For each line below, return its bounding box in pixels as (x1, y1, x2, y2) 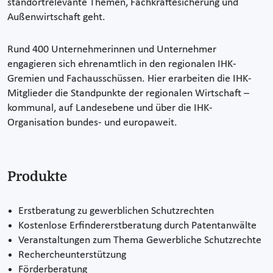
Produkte (7, 169, 67, 185)
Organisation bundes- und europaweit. (7, 117, 177, 129)
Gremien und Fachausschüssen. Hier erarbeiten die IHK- (7, 73, 252, 85)
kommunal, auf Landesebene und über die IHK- (7, 102, 213, 115)
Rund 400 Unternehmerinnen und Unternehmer (7, 44, 216, 56)
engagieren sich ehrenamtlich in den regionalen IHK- (7, 58, 236, 71)
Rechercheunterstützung (18, 249, 126, 261)
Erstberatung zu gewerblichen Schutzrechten (18, 205, 214, 218)
